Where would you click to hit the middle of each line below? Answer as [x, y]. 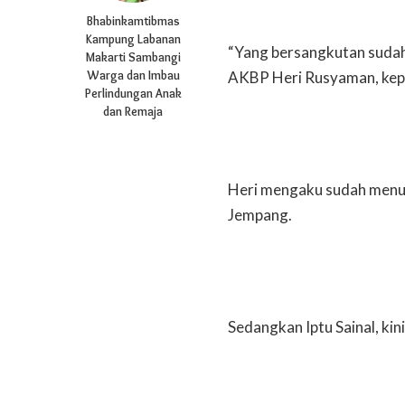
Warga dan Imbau [133, 75]
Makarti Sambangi [133, 57]
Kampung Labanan [133, 38]
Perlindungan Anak [133, 93]
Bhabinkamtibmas [133, 20]
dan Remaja [133, 111]
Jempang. [260, 214]
